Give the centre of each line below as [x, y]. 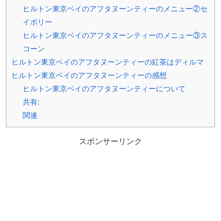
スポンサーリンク [110, 142]
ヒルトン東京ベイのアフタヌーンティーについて [104, 89]
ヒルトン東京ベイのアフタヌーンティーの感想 [89, 75]
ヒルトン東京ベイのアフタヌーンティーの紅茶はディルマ [108, 62]
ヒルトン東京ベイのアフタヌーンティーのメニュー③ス [115, 36]
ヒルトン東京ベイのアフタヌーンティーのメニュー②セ [115, 9]
